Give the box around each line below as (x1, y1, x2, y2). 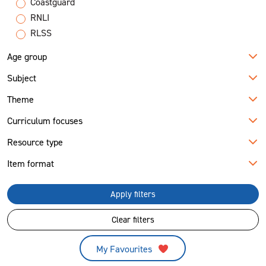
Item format (7, 157, 54, 170)
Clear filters (112, 214, 154, 226)
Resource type (7, 136, 63, 149)
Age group (7, 50, 47, 64)
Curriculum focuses (7, 115, 83, 128)
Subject (7, 72, 36, 85)
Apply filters (110, 188, 156, 201)
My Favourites (96, 243, 155, 256)
